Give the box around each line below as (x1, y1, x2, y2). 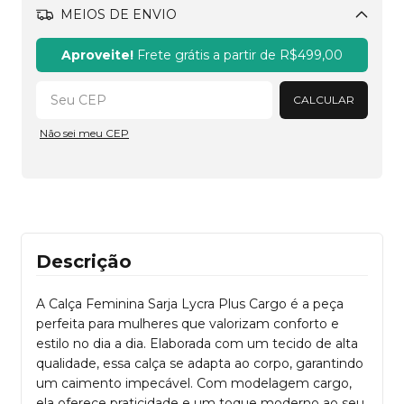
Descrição (36, 250, 132, 272)
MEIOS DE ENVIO (56, 6, 177, 23)
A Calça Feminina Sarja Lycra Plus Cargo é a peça (36, 295, 344, 312)
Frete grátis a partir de (133, 46, 280, 63)
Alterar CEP (288, 38, 350, 52)
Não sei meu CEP (40, 125, 129, 140)
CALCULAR (293, 92, 354, 106)
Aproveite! (61, 46, 133, 63)
